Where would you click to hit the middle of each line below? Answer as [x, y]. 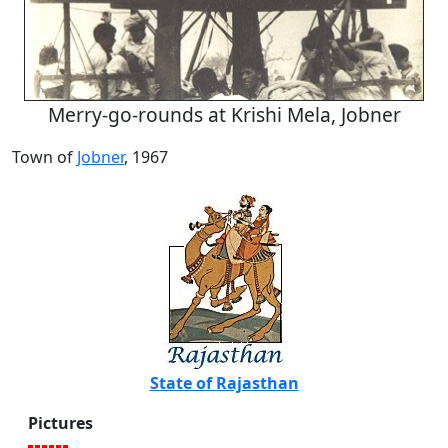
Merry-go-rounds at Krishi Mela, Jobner [224, 115]
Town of [44, 157]
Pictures [60, 423]
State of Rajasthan [224, 383]
